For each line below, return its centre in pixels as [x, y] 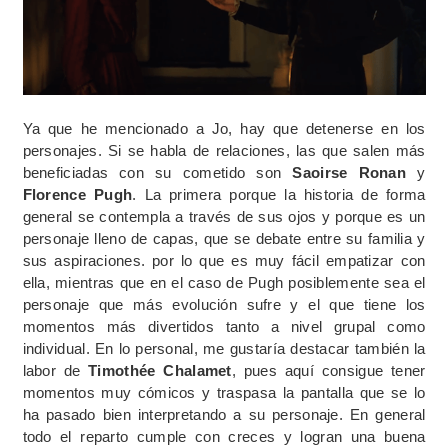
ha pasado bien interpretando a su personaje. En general [224, 414]
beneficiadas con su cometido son [157, 172]
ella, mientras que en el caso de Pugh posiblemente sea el [224, 282]
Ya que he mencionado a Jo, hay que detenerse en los [224, 128]
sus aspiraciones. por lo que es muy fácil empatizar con [224, 260]
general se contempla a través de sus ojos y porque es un [224, 216]
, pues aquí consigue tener [328, 370]
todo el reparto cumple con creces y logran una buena [224, 436]
